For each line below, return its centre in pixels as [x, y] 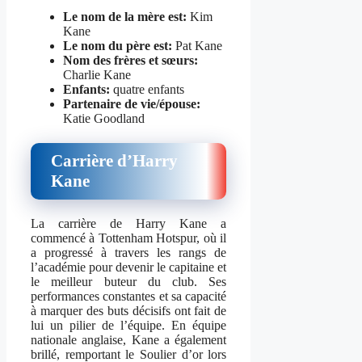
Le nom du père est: [118, 45]
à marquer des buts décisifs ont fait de [129, 310]
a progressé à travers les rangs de [129, 252]
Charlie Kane [97, 74]
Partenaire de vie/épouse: [132, 103]
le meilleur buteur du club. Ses [129, 281]
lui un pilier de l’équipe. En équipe [129, 325]
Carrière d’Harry [114, 160]
